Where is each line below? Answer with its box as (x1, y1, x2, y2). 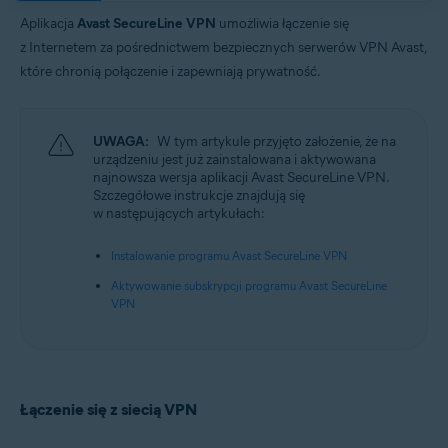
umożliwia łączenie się (216, 15, 349, 32)
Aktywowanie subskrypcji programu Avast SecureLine (111, 278, 387, 293)
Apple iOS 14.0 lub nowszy (49, 49, 174, 63)
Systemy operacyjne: (45, 2, 147, 16)
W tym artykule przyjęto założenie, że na (157, 133, 396, 150)
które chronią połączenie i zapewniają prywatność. (20, 63, 321, 80)
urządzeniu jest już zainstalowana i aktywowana (93, 151, 376, 168)
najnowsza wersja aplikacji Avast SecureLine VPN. (93, 169, 390, 186)
